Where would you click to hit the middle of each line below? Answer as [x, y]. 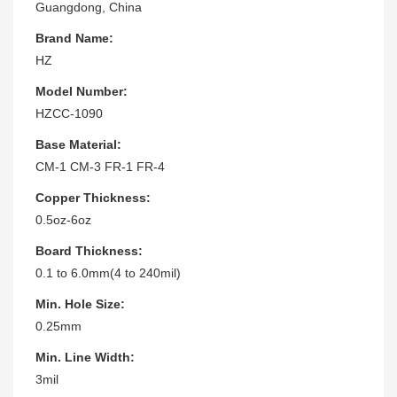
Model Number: [82, 91]
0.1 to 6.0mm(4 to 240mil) [108, 272]
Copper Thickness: [93, 197]
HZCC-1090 [69, 113]
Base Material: [78, 144]
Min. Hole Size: [80, 304]
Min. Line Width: [85, 357]
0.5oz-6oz [63, 219]
